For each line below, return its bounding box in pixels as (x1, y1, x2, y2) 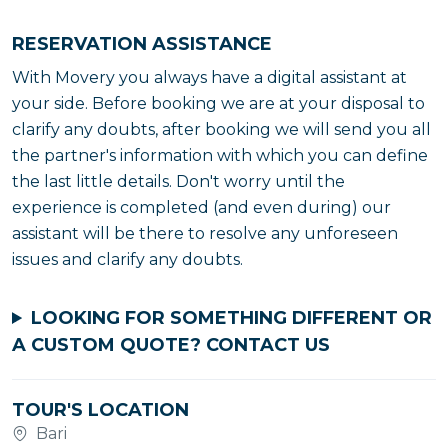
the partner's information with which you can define (12, 146, 428, 165)
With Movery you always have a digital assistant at (12, 68, 407, 87)
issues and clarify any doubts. (12, 250, 243, 269)
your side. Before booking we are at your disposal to (12, 94, 425, 113)
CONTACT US (206, 334, 330, 356)
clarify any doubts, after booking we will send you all (12, 120, 431, 139)
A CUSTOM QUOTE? (12, 334, 206, 356)
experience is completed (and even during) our (12, 198, 391, 217)
